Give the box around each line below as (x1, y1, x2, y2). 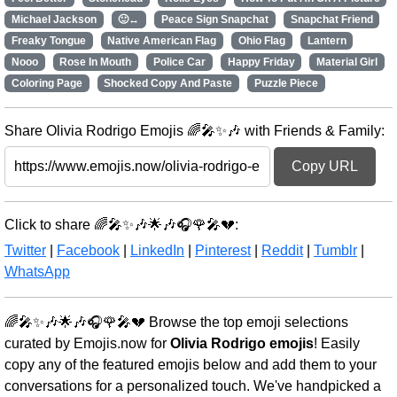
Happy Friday (227, 56, 295, 68)
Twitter (4, 243, 46, 258)
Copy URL (292, 159, 358, 174)
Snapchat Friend (290, 13, 373, 26)
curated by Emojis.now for (4, 336, 170, 351)
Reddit (261, 243, 303, 258)
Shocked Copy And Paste (104, 77, 233, 90)
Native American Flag (107, 35, 217, 47)
